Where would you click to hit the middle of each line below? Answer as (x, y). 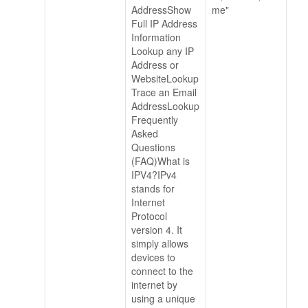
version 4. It (157, 230)
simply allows (160, 244)
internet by (154, 285)
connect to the (162, 271)
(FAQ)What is (161, 161)
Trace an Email (164, 92)
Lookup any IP (163, 51)
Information (156, 37)
